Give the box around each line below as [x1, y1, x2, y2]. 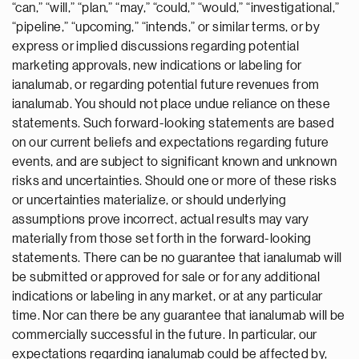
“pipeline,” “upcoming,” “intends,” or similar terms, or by [12, 21, 321, 34]
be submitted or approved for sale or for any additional [12, 271, 320, 284]
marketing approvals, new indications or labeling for [12, 59, 302, 72]
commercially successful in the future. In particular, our [12, 329, 317, 341]
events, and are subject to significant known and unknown [12, 155, 337, 168]
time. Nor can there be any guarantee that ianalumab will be [12, 309, 345, 322]
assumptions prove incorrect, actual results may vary [12, 213, 309, 226]
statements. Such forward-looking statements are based [12, 117, 335, 130]
